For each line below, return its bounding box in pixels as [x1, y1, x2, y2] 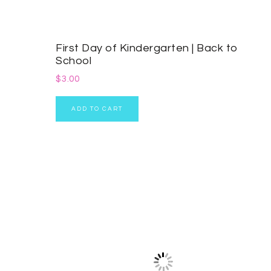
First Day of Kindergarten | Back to [56, 42, 238, 54]
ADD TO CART [71, 106, 123, 113]
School [56, 55, 91, 67]
